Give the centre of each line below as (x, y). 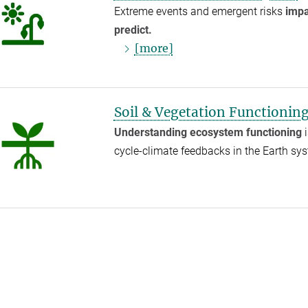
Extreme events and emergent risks (199, 12)
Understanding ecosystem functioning (208, 132)
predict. (133, 30)
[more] (154, 48)
